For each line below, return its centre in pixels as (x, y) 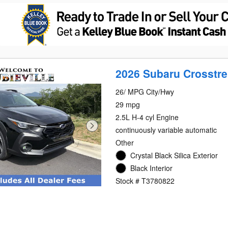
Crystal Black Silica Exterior (174, 155)
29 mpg (128, 104)
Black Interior (152, 168)
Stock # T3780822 (145, 180)
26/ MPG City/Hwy (145, 91)
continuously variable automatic (166, 130)
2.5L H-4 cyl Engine (147, 117)
